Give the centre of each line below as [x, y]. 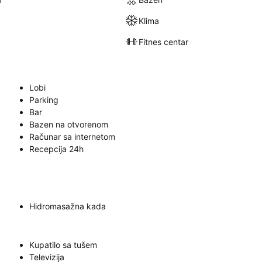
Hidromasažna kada [68, 206]
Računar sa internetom [72, 137]
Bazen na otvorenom [69, 124]
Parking [44, 100]
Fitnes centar [164, 42]
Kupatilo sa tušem [63, 245]
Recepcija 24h [56, 149]
